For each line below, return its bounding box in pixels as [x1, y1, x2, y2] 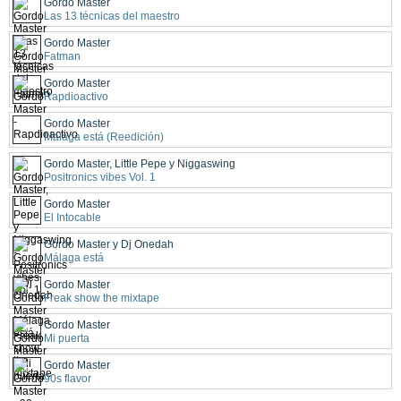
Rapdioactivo [44, 90, 108, 103]
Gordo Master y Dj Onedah [44, 237, 174, 251]
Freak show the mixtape [44, 291, 159, 304]
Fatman [44, 49, 81, 63]
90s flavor [44, 371, 91, 385]
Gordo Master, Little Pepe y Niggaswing [44, 157, 235, 170]
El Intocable [44, 210, 101, 224]
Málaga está [44, 251, 104, 264]
